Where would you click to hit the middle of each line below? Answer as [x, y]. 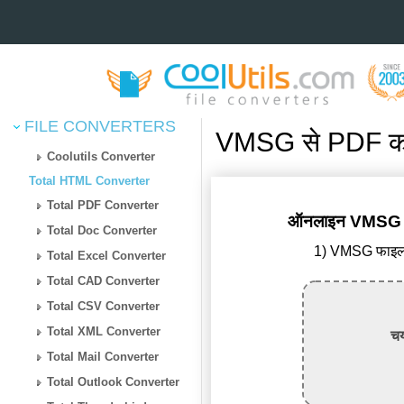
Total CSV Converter [104, 306]
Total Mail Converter [103, 356]
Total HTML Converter [90, 180]
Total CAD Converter [104, 280]
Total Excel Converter [107, 255]
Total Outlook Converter [114, 381]
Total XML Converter [104, 331]
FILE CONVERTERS [98, 126]
